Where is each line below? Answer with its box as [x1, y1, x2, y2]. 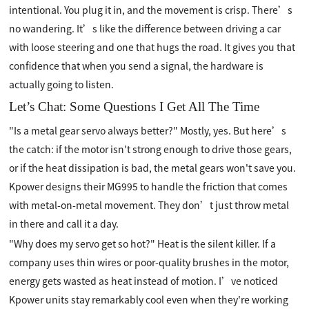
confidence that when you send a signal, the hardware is [9, 58, 264, 72]
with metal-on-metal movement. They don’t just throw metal [9, 197, 290, 212]
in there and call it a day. [9, 216, 119, 230]
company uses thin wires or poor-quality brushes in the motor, [9, 255, 290, 269]
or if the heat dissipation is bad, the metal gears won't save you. [9, 160, 297, 175]
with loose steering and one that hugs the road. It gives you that [9, 39, 296, 54]
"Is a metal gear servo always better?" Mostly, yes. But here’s [9, 123, 287, 137]
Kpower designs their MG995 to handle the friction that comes [9, 179, 288, 193]
